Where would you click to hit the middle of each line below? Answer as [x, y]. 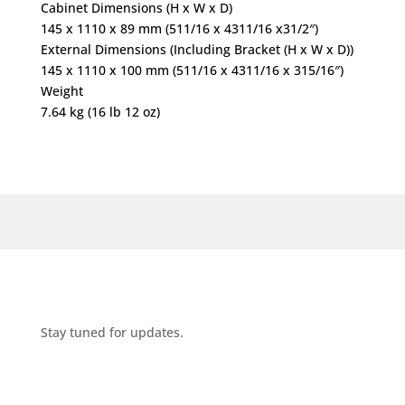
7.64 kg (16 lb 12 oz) [100, 111]
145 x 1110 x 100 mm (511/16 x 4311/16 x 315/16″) [192, 70]
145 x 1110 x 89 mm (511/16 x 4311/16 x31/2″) [179, 28]
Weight [61, 90]
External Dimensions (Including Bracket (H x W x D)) [197, 49]
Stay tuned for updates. [112, 332]
